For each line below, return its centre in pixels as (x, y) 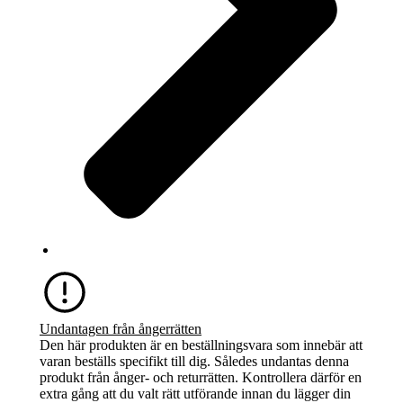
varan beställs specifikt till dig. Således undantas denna (194, 361)
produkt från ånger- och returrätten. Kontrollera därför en (201, 377)
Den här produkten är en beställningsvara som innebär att (201, 345)
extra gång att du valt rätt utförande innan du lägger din (195, 393)
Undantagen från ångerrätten (121, 328)
